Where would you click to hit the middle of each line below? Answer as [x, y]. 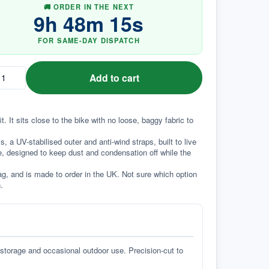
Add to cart [114, 77]
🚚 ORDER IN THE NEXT [89, 7]
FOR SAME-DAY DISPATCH [89, 40]
